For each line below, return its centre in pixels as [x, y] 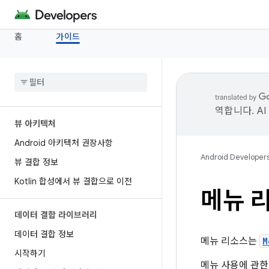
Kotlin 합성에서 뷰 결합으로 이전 [73, 181]
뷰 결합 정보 [36, 162]
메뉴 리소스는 [230, 241]
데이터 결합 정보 [44, 234]
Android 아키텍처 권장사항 [64, 143]
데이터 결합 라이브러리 [56, 215]
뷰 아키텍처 [35, 124]
